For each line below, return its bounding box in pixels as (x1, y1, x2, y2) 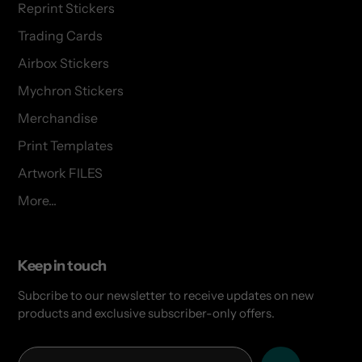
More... (18, 192, 57, 208)
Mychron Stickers (18, 82, 124, 99)
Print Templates (18, 137, 113, 154)
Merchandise (18, 109, 98, 126)
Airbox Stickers (18, 54, 109, 71)
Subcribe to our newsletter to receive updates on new (18, 288, 314, 304)
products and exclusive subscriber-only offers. (18, 305, 275, 322)
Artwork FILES (18, 164, 103, 181)
